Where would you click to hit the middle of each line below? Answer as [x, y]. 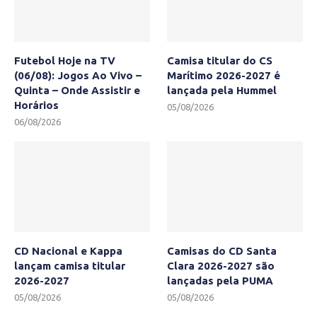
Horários [36, 105]
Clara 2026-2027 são [221, 265]
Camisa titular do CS [220, 60]
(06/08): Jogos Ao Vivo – [78, 75]
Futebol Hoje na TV [65, 60]
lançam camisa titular [70, 265]
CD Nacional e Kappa [68, 250]
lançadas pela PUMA [220, 280]
